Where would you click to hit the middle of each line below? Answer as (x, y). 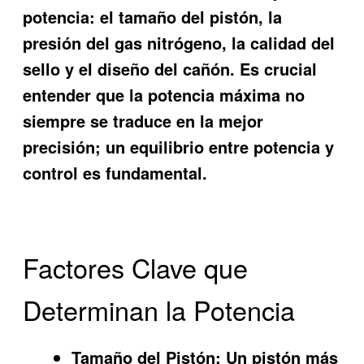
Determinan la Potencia (159, 309)
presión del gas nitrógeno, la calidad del (179, 42)
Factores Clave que (136, 267)
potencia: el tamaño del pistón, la (153, 16)
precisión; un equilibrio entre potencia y (179, 146)
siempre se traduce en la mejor (143, 120)
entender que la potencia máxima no (164, 94)
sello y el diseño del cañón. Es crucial (170, 68)
